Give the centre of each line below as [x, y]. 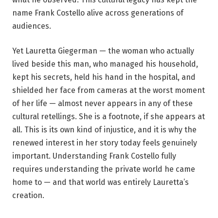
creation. [28, 196]
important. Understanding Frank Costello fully [94, 156]
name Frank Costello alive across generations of [98, 13]
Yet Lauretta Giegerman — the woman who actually [103, 51]
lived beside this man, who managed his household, [105, 64]
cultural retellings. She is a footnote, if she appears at [109, 117]
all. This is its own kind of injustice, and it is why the [104, 130]
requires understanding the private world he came [104, 169]
